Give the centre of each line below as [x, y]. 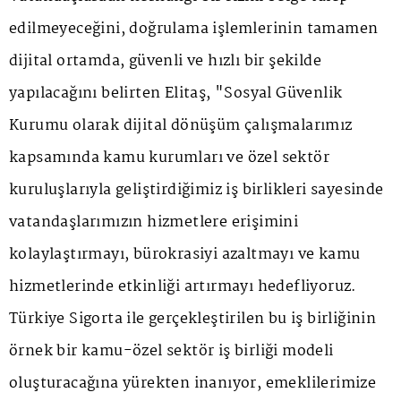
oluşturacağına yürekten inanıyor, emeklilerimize [193, 384]
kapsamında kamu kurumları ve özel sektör [169, 158]
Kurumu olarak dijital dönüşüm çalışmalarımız [181, 126]
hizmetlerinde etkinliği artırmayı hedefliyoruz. [183, 287]
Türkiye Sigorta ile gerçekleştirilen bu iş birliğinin [193, 320]
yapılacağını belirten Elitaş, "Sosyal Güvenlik [176, 94]
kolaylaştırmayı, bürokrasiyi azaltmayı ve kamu [185, 255]
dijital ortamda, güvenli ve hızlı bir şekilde [165, 62]
